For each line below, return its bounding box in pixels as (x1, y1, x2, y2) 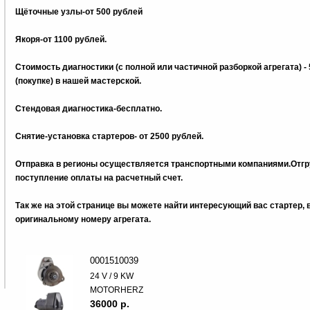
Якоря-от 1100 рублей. (15, 35, 107, 44)
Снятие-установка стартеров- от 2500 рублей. (15, 131, 203, 141)
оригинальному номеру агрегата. (15, 215, 153, 224)
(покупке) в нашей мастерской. (15, 76, 143, 86)
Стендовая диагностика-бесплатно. (15, 104, 162, 113)
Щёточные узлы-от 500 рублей (15, 7, 143, 17)
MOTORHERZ (89, 285, 143, 295)
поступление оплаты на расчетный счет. (15, 173, 183, 183)
